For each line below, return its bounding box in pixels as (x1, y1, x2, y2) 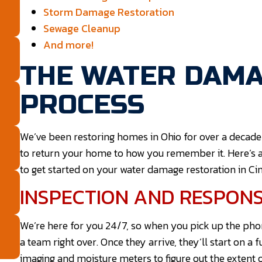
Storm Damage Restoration (43, 4, 175, 20)
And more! (43, 37, 94, 53)
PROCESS (20, 88, 145, 121)
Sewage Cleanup (43, 20, 121, 37)
